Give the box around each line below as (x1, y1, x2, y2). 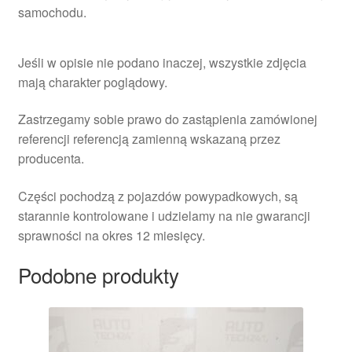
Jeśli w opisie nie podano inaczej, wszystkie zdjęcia (17, 53, 306, 71)
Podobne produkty (17, 260, 179, 290)
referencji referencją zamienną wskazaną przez (17, 130, 280, 148)
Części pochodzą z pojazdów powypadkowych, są (17, 186, 298, 205)
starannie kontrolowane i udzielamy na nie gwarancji (17, 206, 310, 225)
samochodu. (17, 2, 86, 21)
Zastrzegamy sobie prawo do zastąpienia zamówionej (17, 110, 317, 129)
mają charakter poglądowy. (17, 72, 167, 91)
